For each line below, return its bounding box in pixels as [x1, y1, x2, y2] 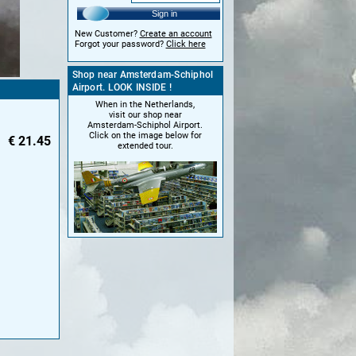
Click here [165, 38, 206, 49]
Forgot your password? [74, 38, 166, 49]
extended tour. [117, 140, 173, 151]
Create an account [139, 28, 212, 39]
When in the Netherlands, [95, 99, 195, 110]
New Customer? [74, 28, 140, 39]
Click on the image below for [88, 130, 202, 141]
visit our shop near [108, 109, 182, 120]
